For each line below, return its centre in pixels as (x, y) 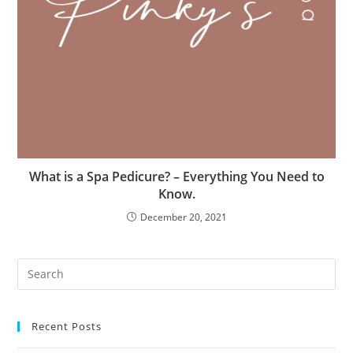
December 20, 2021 (183, 217)
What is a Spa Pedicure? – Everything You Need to (176, 176)
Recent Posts (67, 326)
